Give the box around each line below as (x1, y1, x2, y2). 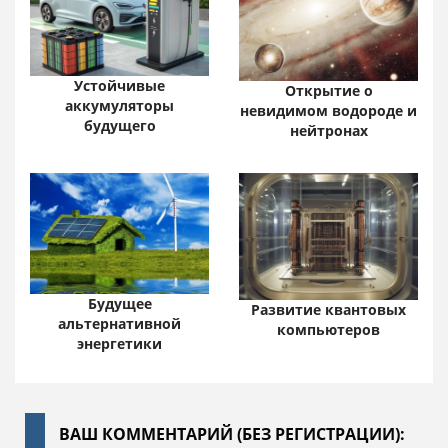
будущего (83, 116, 156, 136)
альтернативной (58, 313, 181, 333)
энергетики (77, 333, 162, 353)
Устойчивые (74, 76, 165, 96)
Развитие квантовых (251, 300, 406, 320)
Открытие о (284, 81, 373, 101)
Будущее (87, 293, 152, 313)
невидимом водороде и (240, 101, 417, 121)
